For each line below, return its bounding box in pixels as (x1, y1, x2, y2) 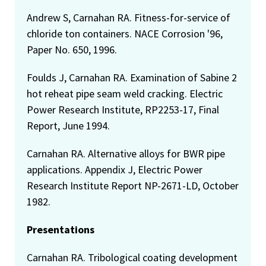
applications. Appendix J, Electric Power (27, 163, 202, 177)
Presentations (27, 223, 94, 237)
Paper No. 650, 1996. (27, 43, 117, 57)
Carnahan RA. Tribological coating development (27, 251, 237, 265)
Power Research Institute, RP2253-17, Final (27, 103, 219, 117)
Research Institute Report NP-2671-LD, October (27, 179, 239, 193)
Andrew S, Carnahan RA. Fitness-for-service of (27, 11, 230, 25)
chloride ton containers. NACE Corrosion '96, (27, 27, 223, 41)
